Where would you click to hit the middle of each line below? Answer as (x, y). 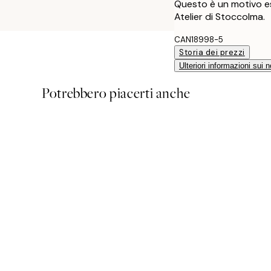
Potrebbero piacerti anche (116, 93)
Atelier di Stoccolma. (220, 17)
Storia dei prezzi (212, 52)
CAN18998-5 (199, 40)
